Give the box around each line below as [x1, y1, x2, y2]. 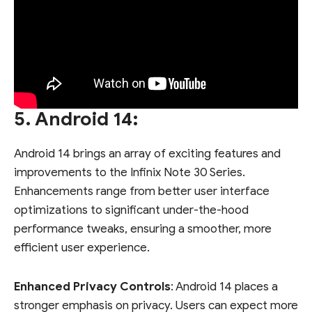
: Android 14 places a [171, 279, 278, 294]
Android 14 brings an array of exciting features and [14, 146, 281, 162]
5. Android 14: [14, 107, 139, 132]
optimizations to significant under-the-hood [14, 203, 249, 218]
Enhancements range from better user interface [14, 184, 270, 199]
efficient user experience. [14, 240, 150, 256]
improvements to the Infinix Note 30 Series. [14, 165, 245, 180]
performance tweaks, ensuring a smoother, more [14, 221, 272, 237]
